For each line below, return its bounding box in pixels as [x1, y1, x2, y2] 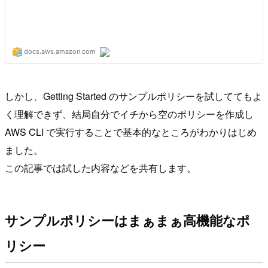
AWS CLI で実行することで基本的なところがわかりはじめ [5, 124, 257, 139]
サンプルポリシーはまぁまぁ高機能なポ [5, 211, 250, 230]
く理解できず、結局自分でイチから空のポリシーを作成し [5, 106, 254, 121]
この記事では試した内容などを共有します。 [5, 160, 196, 175]
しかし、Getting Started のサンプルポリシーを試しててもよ [5, 89, 262, 103]
